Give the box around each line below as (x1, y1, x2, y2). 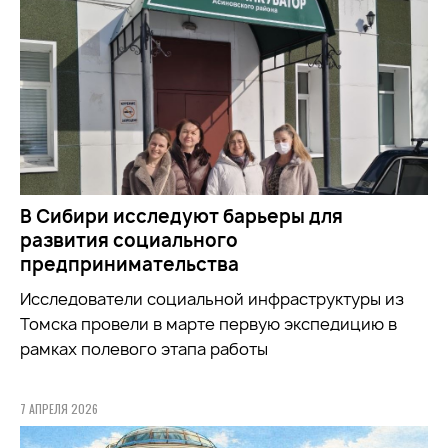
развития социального (20, 228, 238, 254)
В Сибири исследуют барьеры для (20, 204, 343, 230)
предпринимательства (20, 252, 239, 278)
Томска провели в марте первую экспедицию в (20, 313, 397, 336)
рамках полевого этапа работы (20, 338, 268, 361)
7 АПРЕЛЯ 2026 (20, 400, 98, 418)
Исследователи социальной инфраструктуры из (20, 288, 404, 311)
